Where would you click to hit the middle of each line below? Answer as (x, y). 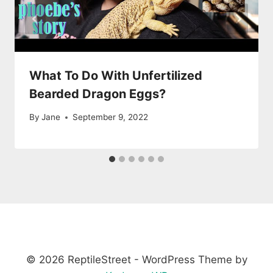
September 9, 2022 (111, 117)
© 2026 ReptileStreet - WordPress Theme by (136, 260)
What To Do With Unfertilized (116, 75)
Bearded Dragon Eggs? (97, 94)
